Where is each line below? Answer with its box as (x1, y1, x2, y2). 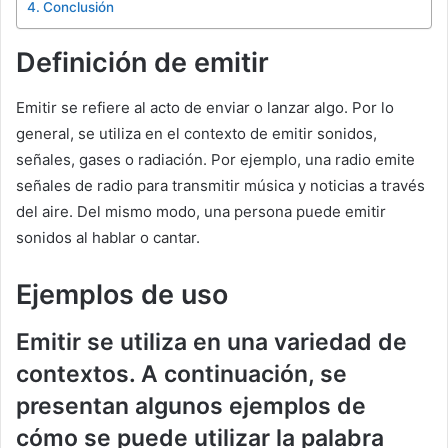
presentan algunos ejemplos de (16, 392, 366, 421)
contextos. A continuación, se (16, 360, 347, 389)
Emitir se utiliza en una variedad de (16, 328, 407, 357)
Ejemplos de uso (16, 277, 228, 311)
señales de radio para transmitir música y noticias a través (16, 175, 425, 195)
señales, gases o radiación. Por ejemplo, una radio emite (16, 149, 415, 169)
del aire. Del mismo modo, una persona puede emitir (16, 201, 386, 221)
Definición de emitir (16, 46, 269, 80)
